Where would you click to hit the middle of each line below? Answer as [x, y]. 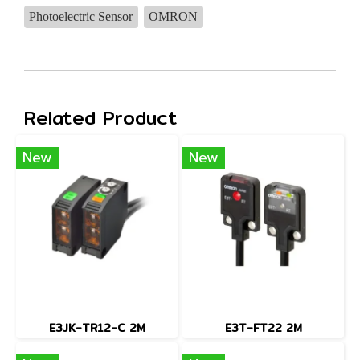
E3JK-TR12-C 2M [97, 328]
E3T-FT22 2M [263, 328]
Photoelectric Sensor [81, 16]
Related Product [101, 117]
